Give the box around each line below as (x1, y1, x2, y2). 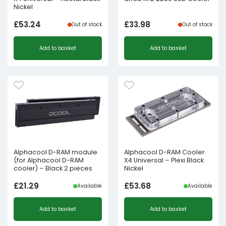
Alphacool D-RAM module (14, 147, 97, 156)
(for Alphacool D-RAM (14, 155, 84, 164)
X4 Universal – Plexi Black (124, 155, 204, 164)
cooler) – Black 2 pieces (14, 163, 92, 173)
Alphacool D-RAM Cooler (124, 147, 205, 156)
